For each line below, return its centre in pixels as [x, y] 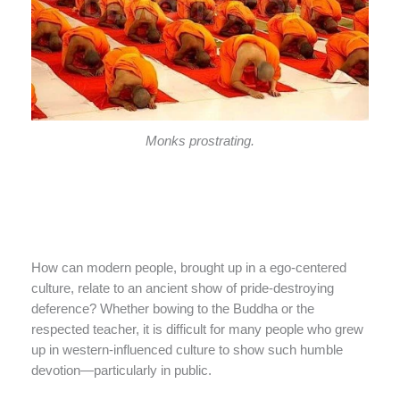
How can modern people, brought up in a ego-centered [189, 267]
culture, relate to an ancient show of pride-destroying [183, 288]
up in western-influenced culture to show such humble [187, 350]
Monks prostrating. [200, 141]
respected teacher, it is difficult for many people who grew [197, 329]
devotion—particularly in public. [121, 370]
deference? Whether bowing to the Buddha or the [173, 308]
